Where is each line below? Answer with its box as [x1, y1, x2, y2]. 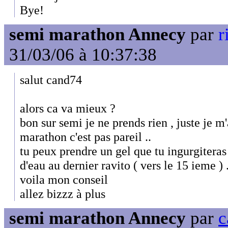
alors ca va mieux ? [20, 101, 116, 115]
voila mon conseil [20, 172, 108, 186]
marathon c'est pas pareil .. [20, 129, 151, 144]
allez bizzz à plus [20, 186, 105, 201]
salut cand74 [20, 72, 82, 87]
